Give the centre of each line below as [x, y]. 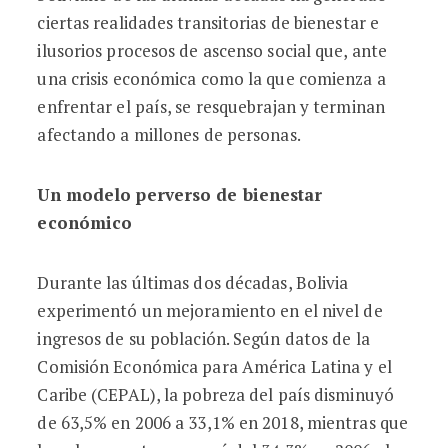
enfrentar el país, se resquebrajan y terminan [211, 106]
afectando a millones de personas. [169, 134]
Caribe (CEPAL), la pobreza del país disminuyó [215, 394]
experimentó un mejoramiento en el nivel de [210, 310]
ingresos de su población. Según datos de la [203, 338]
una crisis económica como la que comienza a [211, 78]
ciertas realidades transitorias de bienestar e [208, 22]
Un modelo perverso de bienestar [180, 194]
